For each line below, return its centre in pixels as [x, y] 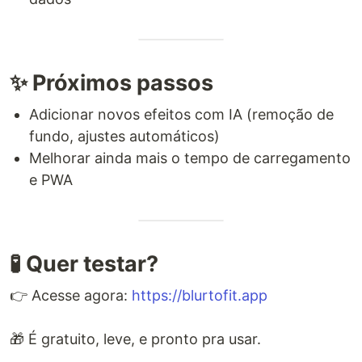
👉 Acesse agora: [71, 296]
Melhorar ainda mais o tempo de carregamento [190, 158]
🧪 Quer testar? [84, 264]
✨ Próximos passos [112, 83]
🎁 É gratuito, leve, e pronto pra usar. [135, 339]
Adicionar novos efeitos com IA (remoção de [181, 115]
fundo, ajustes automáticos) [124, 137]
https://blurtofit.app [200, 296]
